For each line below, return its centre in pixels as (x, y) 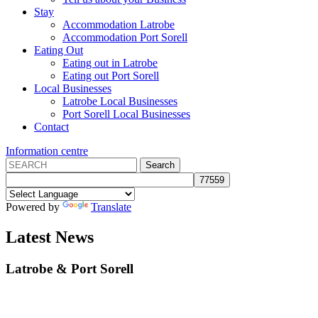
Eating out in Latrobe (110, 63)
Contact (51, 127)
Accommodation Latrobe (119, 24)
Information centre (47, 151)
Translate (111, 207)
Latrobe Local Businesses (120, 101)
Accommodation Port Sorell (125, 37)
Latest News (50, 237)
